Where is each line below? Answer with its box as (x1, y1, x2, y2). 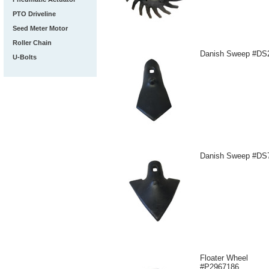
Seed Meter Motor (13, 25, 68, 32)
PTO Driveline (13, 10, 56, 17)
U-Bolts (13, 53, 37, 61)
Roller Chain (13, 39, 52, 46)
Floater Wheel (200, 253, 248, 262)
